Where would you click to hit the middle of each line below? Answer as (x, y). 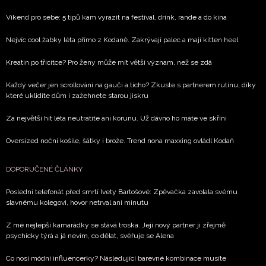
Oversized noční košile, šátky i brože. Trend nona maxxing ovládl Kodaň (120, 141)
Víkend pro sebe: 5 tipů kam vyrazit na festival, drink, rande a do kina (116, 17)
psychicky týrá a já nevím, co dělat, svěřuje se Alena (90, 236)
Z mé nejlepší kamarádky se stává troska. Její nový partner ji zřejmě (116, 225)
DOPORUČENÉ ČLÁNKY (44, 169)
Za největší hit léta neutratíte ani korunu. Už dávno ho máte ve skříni (116, 118)
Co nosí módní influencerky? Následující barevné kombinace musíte (116, 258)
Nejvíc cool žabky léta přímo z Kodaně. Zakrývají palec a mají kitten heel (122, 40)
